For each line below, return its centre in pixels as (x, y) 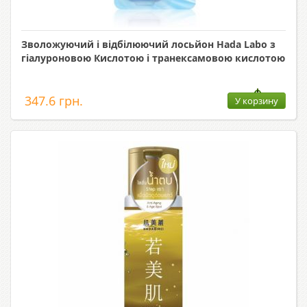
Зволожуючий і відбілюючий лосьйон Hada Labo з (148, 45)
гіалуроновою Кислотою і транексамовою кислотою (153, 58)
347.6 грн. (54, 101)
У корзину (257, 101)
